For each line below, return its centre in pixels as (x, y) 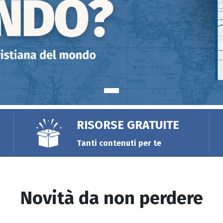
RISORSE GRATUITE (128, 125)
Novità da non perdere (111, 198)
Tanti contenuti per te (119, 143)
